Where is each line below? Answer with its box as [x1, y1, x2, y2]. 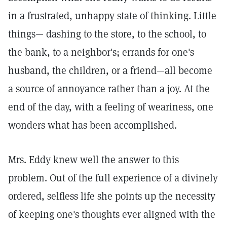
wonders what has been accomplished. [8, 119, 177, 132]
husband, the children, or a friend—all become [8, 64, 212, 77]
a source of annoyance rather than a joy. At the [8, 82, 210, 95]
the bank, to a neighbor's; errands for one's [8, 46, 194, 59]
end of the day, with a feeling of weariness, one [8, 100, 213, 113]
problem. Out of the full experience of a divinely [8, 171, 218, 184]
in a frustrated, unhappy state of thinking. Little [8, 9, 216, 22]
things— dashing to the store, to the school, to [8, 27, 206, 41]
